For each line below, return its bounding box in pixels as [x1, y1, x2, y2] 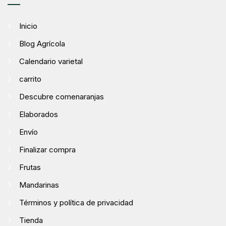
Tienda [19, 215, 43, 225]
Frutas [19, 162, 41, 172]
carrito [19, 74, 41, 84]
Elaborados [19, 109, 58, 119]
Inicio [19, 21, 37, 31]
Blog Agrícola [19, 38, 65, 48]
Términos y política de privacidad [19, 197, 133, 207]
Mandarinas [19, 180, 59, 190]
